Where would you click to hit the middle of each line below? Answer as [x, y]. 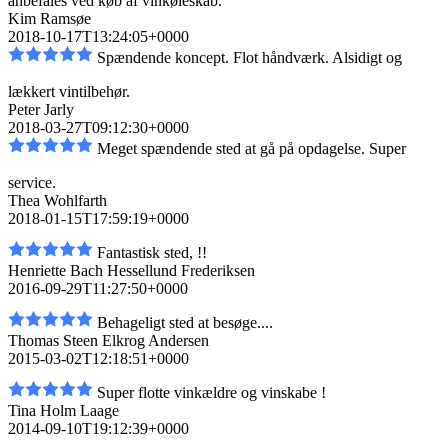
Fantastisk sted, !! [152, 253]
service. [32, 183]
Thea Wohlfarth [57, 201]
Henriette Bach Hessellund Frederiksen [131, 271]
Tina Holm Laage [63, 411]
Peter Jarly [41, 110]
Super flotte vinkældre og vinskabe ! [211, 393]
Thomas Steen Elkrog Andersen [108, 341]
